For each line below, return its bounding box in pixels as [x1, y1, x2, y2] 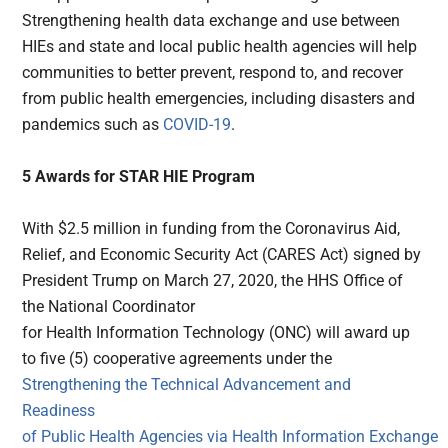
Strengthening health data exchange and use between [22, 11, 401, 31]
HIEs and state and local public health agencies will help [22, 37, 418, 57]
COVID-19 [163, 115, 232, 135]
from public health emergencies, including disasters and [22, 89, 416, 109]
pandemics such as [22, 115, 164, 135]
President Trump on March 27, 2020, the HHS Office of [22, 271, 404, 291]
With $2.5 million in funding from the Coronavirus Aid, [22, 219, 401, 239]
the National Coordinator [22, 297, 196, 317]
